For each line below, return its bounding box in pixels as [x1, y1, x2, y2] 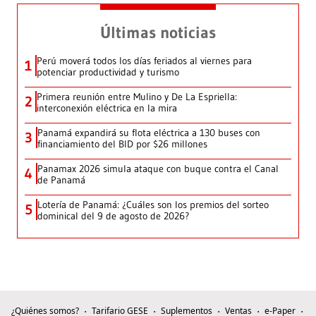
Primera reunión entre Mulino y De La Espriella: [37, 90, 237, 104]
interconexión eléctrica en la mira [37, 102, 177, 115]
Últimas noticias [100, 23, 216, 43]
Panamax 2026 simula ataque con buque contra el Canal [37, 162, 279, 176]
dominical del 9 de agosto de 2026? [37, 209, 189, 223]
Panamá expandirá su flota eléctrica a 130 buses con [37, 126, 260, 140]
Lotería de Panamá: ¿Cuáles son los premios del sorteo [37, 198, 269, 212]
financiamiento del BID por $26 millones [37, 138, 207, 151]
